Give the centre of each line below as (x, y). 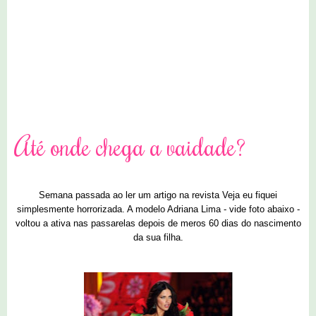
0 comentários (260, 91)
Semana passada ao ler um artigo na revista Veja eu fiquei (158, 195)
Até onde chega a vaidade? (130, 146)
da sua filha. (158, 238)
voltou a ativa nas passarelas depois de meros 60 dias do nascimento (158, 224)
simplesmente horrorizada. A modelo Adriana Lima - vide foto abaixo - (158, 209)
